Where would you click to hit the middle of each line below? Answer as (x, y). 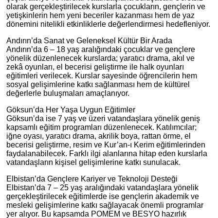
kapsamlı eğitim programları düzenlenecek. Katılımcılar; (101, 127)
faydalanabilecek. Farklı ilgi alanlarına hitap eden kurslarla (107, 154)
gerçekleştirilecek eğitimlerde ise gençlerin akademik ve (103, 196)
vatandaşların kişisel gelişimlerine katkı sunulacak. (93, 162)
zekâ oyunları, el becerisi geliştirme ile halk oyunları (95, 67)
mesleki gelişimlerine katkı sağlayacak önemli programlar (105, 205)
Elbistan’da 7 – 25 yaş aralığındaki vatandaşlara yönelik (102, 188)
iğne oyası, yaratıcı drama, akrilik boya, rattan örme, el (99, 136)
